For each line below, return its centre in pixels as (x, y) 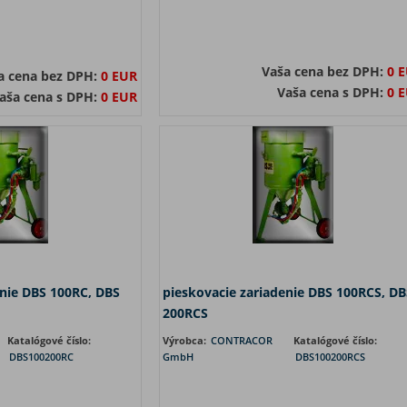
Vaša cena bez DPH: (324, 71)
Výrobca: (185, 340)
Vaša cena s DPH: (332, 92)
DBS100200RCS (330, 357)
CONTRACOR (241, 340)
